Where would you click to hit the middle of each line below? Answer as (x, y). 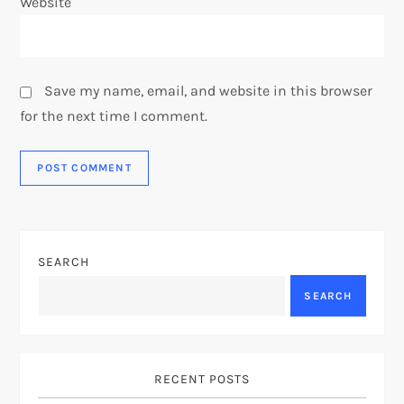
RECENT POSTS (202, 380)
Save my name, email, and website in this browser (209, 91)
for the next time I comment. (114, 116)
